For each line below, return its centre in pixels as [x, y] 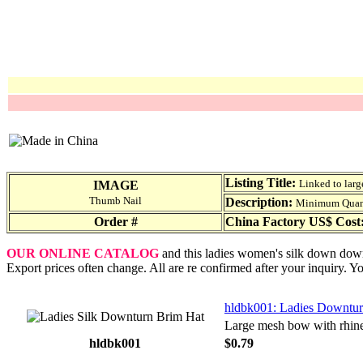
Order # [115, 222]
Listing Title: [261, 183]
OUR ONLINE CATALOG [83, 253]
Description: [259, 202]
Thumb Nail [115, 201]
